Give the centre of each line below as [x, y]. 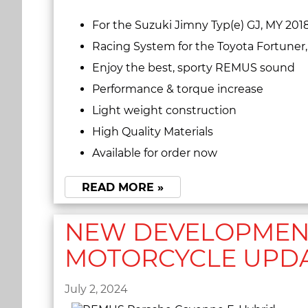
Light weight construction [164, 110]
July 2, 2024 [96, 289]
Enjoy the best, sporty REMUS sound [195, 67]
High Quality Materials [153, 131]
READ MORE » [123, 188]
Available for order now [155, 153]
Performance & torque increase [178, 89]
